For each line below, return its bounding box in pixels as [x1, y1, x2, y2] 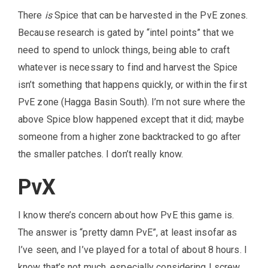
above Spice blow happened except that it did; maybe [18, 114, 245, 126]
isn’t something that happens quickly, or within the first [18, 79, 247, 91]
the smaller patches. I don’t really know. [18, 148, 184, 160]
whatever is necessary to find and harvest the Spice [18, 62, 238, 74]
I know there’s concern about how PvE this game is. [18, 209, 234, 221]
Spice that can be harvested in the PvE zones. [51, 10, 248, 22]
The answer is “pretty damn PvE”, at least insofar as [18, 227, 237, 239]
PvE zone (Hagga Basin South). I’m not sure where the [18, 96, 246, 108]
